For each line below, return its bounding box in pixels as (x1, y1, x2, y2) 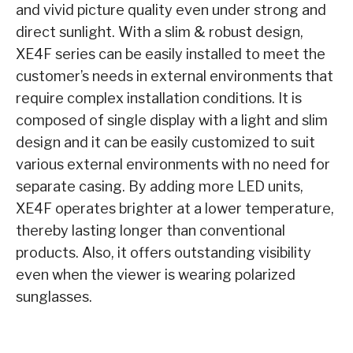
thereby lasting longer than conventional (16, 222, 285, 240)
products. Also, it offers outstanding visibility (16, 244, 311, 262)
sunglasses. (16, 288, 92, 306)
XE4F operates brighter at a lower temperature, (16, 200, 334, 217)
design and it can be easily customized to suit (16, 134, 315, 151)
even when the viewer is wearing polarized (16, 266, 295, 284)
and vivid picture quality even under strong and (16, 2, 326, 19)
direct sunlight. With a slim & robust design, (16, 24, 303, 41)
